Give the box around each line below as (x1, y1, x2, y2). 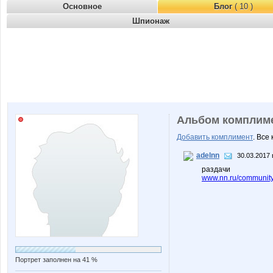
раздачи (202, 165, 230, 174)
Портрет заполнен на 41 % (15, 256, 97, 263)
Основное (62, 2, 102, 11)
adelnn (196, 151, 219, 160)
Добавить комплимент (177, 133, 253, 141)
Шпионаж (132, 16, 169, 26)
